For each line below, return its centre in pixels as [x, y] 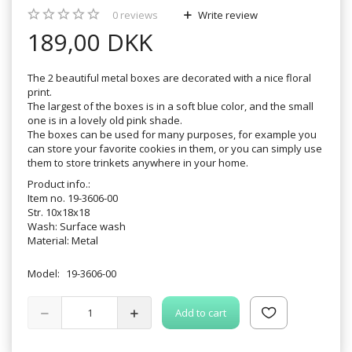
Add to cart [201, 312]
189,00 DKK [90, 42]
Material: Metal [63, 240]
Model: [45, 273]
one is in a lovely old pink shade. [105, 120]
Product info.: [59, 183]
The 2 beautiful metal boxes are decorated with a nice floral [169, 77]
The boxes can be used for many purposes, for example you [172, 134]
